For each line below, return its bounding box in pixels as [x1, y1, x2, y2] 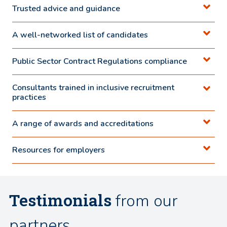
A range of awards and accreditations [12, 118, 154, 129]
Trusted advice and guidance [12, 3, 120, 14]
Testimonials [9, 189, 111, 211]
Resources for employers [12, 144, 105, 156]
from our [111, 190, 177, 212]
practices [12, 92, 46, 103]
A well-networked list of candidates [12, 29, 148, 41]
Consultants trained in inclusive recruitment [12, 82, 174, 93]
